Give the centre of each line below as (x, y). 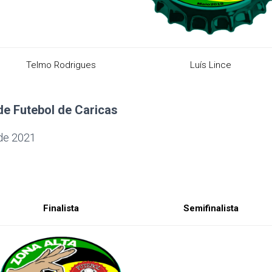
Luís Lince (211, 65)
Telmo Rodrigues (61, 65)
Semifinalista (211, 208)
